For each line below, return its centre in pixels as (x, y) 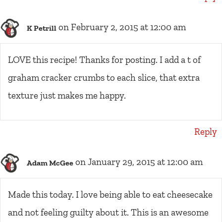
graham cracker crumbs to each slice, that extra (104, 78)
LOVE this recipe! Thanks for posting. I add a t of (104, 60)
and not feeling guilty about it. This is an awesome (108, 213)
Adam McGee (50, 163)
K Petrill (42, 28)
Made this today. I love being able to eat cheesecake (110, 195)
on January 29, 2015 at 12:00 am (139, 162)
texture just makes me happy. (67, 96)
